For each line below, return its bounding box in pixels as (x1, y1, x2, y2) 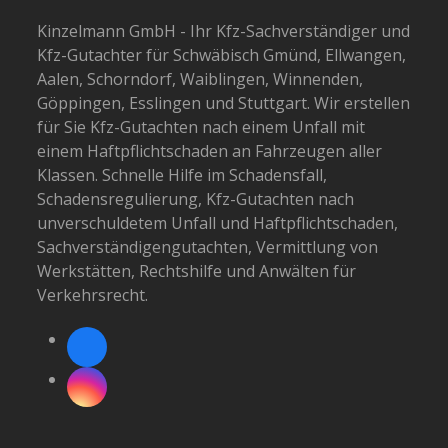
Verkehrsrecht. (37, 283, 149, 306)
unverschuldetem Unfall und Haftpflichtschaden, (37, 211, 399, 234)
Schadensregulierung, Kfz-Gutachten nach (37, 187, 355, 210)
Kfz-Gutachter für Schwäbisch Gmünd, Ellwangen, (37, 43, 407, 66)
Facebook (85, 354, 158, 377)
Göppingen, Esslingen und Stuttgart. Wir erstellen (37, 91, 411, 114)
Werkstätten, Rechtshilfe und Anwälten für (37, 259, 357, 282)
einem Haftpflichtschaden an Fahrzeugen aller (37, 139, 383, 162)
